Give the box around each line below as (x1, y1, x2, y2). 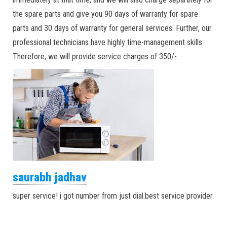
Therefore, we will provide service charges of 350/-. (13, 52, 178, 61)
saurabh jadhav (13, 170, 87, 184)
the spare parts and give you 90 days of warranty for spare (13, 9, 198, 19)
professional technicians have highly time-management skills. (13, 37, 204, 47)
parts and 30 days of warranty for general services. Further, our (13, 23, 212, 33)
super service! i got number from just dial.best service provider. (13, 191, 214, 201)
